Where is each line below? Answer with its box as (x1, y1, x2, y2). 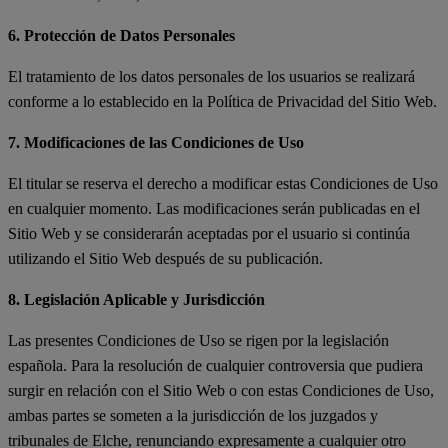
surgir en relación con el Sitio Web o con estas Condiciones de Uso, (8, 381, 434, 399)
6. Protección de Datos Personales (8, 26, 235, 44)
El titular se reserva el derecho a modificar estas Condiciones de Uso (8, 174, 438, 192)
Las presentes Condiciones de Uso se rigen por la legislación (8, 331, 389, 349)
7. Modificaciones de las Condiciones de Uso (8, 133, 304, 151)
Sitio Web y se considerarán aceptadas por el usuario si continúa (8, 224, 410, 242)
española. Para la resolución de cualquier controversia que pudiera (8, 356, 423, 374)
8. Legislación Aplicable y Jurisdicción (8, 290, 265, 308)
